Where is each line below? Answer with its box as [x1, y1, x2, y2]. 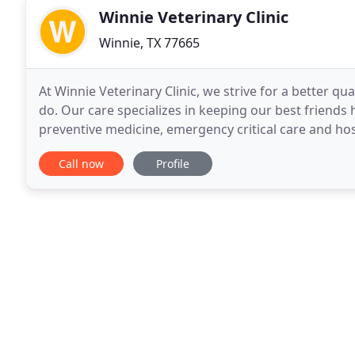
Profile [156, 156, 189, 171]
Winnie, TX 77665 [99, 34, 200, 52]
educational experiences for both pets [39, 139, 267, 157]
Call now [59, 156, 104, 171]
